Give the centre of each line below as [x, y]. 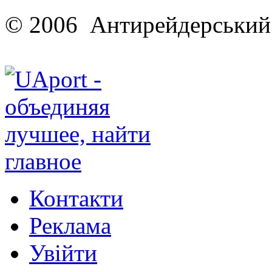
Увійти [63, 253]
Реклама [70, 225]
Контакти [76, 198]
